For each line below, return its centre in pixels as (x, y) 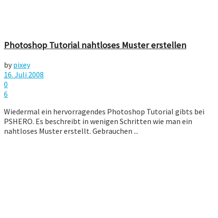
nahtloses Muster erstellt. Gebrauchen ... (71, 131)
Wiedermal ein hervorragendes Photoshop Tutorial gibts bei (104, 112)
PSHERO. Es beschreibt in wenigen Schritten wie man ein (98, 121)
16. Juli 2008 (24, 75)
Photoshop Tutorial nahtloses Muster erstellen (95, 45)
